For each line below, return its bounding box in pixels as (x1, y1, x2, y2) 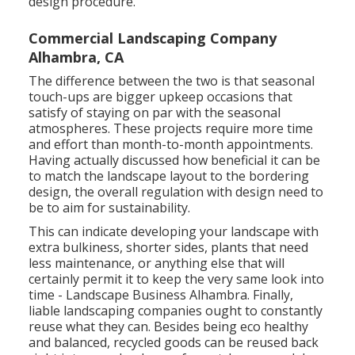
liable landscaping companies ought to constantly (29, 301, 323, 319)
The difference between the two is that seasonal (29, 71, 315, 90)
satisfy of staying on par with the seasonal (29, 103, 281, 121)
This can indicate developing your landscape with (29, 222, 319, 240)
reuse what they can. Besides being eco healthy (29, 317, 309, 335)
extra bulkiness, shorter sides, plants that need (29, 238, 309, 256)
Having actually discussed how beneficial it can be (29, 151, 321, 169)
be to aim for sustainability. (29, 198, 191, 216)
